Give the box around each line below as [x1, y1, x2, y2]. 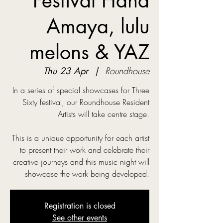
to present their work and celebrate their [20, 144, 149, 155]
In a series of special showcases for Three [12, 85, 149, 96]
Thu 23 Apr [43, 65, 88, 77]
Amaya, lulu [46, 13, 149, 39]
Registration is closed [44, 201, 115, 211]
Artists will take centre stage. [58, 109, 149, 119]
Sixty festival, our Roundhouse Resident [22, 97, 149, 108]
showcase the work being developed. [25, 168, 149, 179]
